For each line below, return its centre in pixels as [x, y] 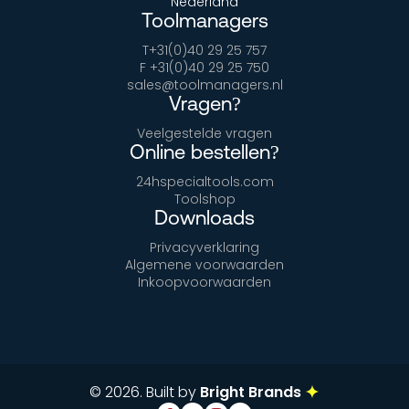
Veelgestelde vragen [204, 134]
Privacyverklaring [204, 248]
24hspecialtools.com [204, 182]
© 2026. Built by [145, 393]
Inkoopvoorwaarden [204, 283]
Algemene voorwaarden [204, 265]
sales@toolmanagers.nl [204, 85]
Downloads [204, 218]
